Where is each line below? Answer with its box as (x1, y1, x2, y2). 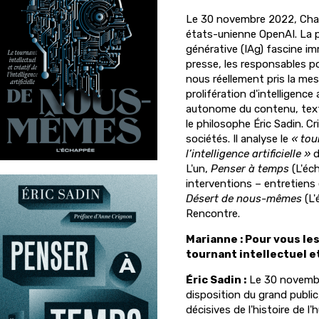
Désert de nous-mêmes (186, 192, 305, 205)
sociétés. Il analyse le (186, 132, 291, 145)
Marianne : (186, 233, 245, 246)
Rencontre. (186, 207, 240, 220)
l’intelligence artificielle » (186, 147, 310, 160)
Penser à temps (211, 162, 292, 175)
